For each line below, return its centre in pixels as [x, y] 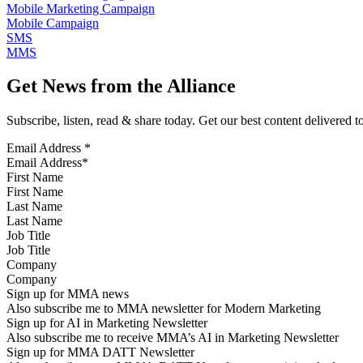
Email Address [45, 148]
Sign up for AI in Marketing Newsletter [107, 323]
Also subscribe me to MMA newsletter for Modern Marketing [164, 309]
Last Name [34, 207]
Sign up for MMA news [68, 294]
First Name [35, 177]
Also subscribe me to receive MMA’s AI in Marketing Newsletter [173, 338]
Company [32, 265]
